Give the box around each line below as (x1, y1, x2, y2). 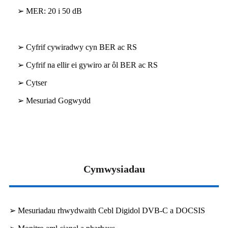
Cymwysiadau (83, 163, 145, 175)
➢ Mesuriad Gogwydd (17, 96, 91, 105)
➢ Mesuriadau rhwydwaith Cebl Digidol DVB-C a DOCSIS (9, 206, 205, 215)
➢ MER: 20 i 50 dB (17, 7, 82, 16)
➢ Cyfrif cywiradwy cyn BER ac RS (17, 43, 137, 52)
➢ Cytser (17, 78, 47, 88)
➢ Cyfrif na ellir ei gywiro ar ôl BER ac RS (17, 61, 158, 70)
